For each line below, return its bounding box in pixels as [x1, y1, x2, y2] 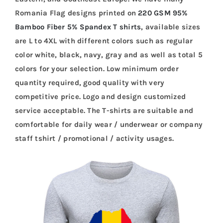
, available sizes [141, 22, 201, 32]
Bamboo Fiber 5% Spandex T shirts [14, 22, 141, 32]
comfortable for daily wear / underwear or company [14, 120, 203, 129]
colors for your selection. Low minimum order [14, 64, 179, 74]
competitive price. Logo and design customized [14, 92, 186, 102]
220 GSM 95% [138, 8, 188, 18]
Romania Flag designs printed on [14, 8, 138, 18]
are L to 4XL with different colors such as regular [14, 36, 193, 46]
